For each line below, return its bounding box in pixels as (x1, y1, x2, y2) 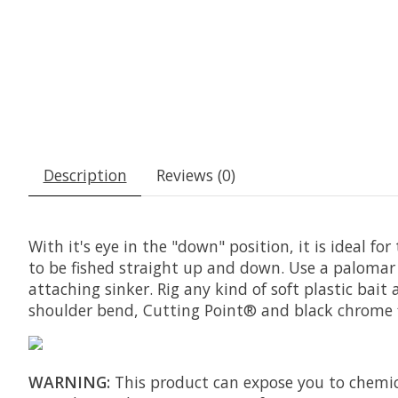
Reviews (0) (155, 164, 235, 187)
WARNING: (28, 370, 110, 393)
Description (43, 164, 127, 187)
